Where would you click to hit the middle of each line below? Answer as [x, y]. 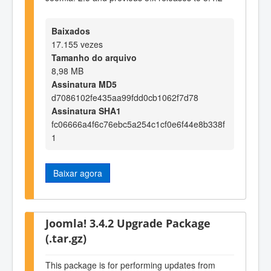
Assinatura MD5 [84, 84]
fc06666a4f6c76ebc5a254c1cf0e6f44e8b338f [138, 124]
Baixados [71, 31]
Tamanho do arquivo [94, 57]
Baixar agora [78, 173]
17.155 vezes [77, 44]
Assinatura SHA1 [86, 110]
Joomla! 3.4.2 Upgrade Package [128, 223]
